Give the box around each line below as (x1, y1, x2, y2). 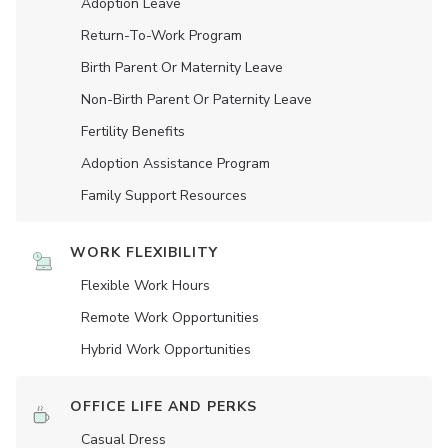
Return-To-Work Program (81, 26, 242, 45)
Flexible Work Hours (81, 276, 210, 295)
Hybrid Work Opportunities (81, 340, 251, 359)
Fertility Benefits (81, 122, 185, 141)
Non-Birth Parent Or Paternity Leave (81, 90, 312, 109)
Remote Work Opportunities (81, 308, 259, 327)
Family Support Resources (81, 186, 247, 205)
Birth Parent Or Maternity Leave (81, 58, 283, 77)
